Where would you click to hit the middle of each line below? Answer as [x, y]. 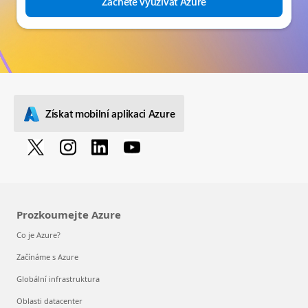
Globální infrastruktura [58, 278]
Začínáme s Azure [47, 256]
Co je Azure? [38, 234]
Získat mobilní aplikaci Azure [110, 113]
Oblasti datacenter [49, 300]
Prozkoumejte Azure [69, 214]
